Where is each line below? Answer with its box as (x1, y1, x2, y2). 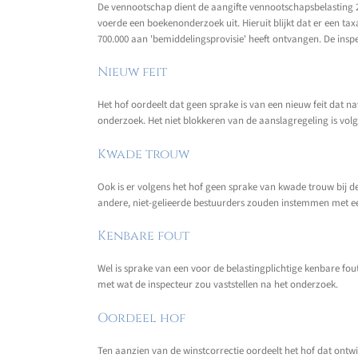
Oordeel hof (97, 308, 185, 327)
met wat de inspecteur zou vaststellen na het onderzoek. (97, 277, 338, 292)
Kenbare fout (97, 227, 189, 245)
